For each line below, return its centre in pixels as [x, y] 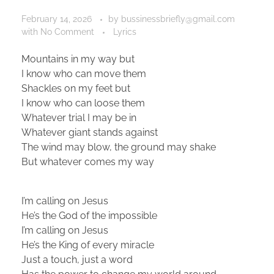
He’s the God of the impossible [89, 215]
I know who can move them [84, 73]
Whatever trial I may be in [79, 117]
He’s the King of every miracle [88, 245]
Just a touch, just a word [77, 259]
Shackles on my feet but [76, 88]
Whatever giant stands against [90, 132]
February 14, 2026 [57, 19]
